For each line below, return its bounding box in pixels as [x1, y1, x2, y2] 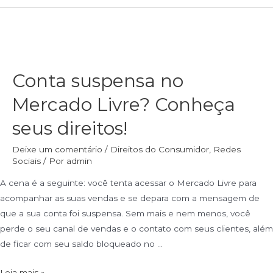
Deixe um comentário [12, 144, 102, 155]
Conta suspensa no [12, 69, 183, 93]
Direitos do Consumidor [110, 144, 209, 155]
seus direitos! [12, 117, 127, 140]
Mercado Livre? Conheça [12, 93, 235, 116]
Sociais [12, 156, 41, 166]
